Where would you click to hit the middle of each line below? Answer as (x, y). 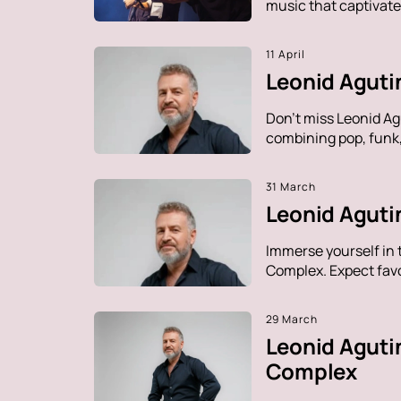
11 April (286, 54)
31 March (291, 186)
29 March (292, 319)
